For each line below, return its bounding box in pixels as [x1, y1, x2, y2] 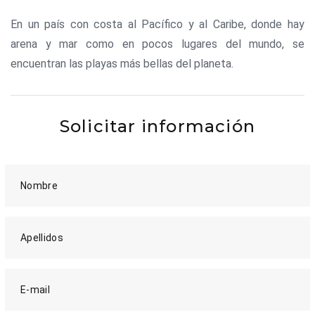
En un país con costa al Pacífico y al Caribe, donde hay [11, 18, 304, 32]
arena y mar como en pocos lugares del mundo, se [11, 37, 304, 51]
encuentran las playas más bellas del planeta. [11, 57, 233, 71]
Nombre [20, 180, 58, 192]
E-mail [20, 284, 51, 296]
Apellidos [20, 232, 64, 244]
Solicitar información [59, 116, 256, 137]
